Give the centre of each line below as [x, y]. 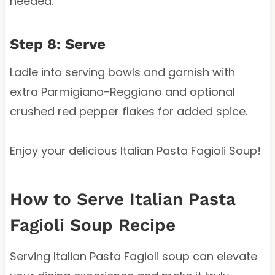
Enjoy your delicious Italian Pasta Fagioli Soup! [135, 150]
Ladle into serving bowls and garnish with [122, 72]
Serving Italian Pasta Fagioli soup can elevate [133, 256]
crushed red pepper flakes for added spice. [128, 111]
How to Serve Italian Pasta [122, 199]
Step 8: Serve [57, 44]
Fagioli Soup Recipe [92, 225]
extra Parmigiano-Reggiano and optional [122, 91]
